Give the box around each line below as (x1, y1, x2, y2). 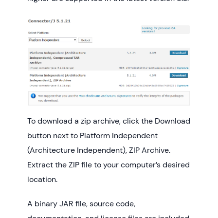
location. (27, 174, 57, 185)
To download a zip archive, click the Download (27, 116, 190, 127)
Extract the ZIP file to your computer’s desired (27, 160, 190, 170)
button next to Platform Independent (27, 130, 158, 141)
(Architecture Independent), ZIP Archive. (27, 145, 170, 156)
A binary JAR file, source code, (27, 198, 135, 209)
